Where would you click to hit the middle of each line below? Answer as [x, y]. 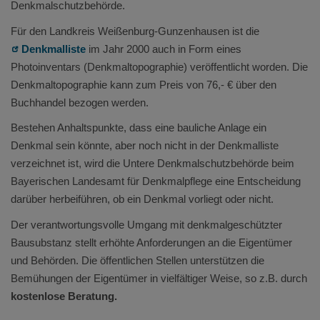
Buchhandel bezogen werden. [80, 102]
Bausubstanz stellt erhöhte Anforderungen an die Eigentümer [151, 242]
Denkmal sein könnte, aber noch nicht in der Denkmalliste [145, 146]
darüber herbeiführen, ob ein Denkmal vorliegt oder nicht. [142, 199]
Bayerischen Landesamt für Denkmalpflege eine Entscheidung [156, 181]
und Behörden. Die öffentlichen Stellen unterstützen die [137, 260]
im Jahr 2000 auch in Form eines [164, 49]
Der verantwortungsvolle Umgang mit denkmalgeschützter [146, 224]
